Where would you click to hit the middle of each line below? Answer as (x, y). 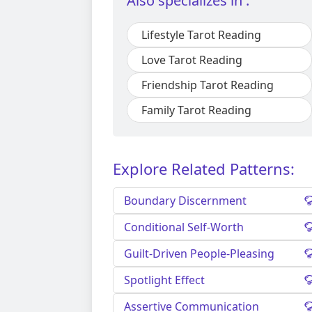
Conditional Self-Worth (184, 227)
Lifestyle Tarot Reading (201, 35)
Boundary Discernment (185, 201)
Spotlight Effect (164, 280)
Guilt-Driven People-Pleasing (199, 254)
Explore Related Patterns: (204, 169)
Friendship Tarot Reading (208, 85)
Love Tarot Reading (192, 60)
